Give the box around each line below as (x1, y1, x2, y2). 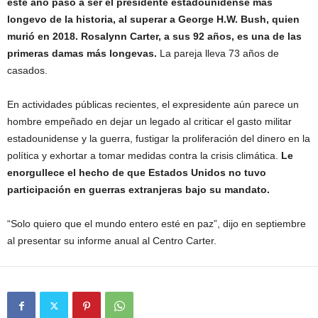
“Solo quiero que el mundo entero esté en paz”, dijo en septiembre (7, 218, 306, 229)
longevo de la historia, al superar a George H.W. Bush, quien (7, 13, 300, 25)
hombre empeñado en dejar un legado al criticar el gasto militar (7, 116, 292, 127)
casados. (7, 65, 48, 76)
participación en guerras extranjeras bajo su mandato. (7, 184, 270, 195)
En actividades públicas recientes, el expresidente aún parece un (7, 99, 299, 110)
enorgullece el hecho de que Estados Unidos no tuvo (7, 167, 266, 178)
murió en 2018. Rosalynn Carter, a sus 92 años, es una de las (7, 31, 302, 42)
